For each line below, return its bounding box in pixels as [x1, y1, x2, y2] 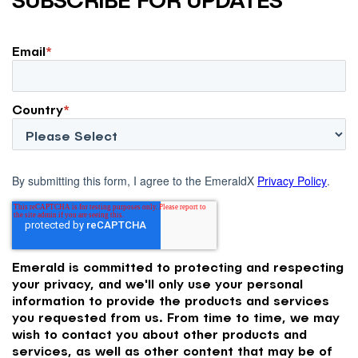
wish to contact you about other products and [12, 325, 307, 341]
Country [12, 101, 63, 117]
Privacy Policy [257, 172, 327, 189]
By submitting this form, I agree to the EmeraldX [12, 172, 257, 189]
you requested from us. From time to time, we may [12, 308, 340, 324]
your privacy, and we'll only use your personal [12, 275, 303, 291]
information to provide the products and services [12, 292, 329, 308]
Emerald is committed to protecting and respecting [12, 258, 344, 274]
